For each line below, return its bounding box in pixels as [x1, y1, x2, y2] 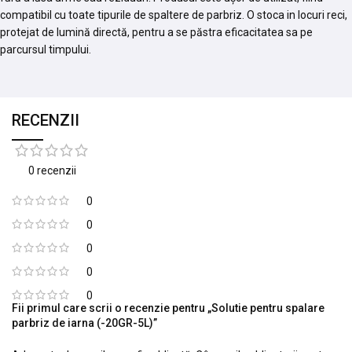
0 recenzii [28, 163, 76, 177]
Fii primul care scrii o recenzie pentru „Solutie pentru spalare [12, 301, 324, 314]
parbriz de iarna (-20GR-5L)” [12, 316, 157, 329]
